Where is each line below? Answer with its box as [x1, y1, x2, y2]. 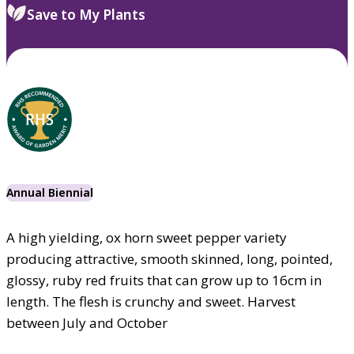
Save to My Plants [27, 5, 145, 24]
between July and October [6, 313, 168, 332]
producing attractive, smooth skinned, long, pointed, [6, 249, 333, 268]
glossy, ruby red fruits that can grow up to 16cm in [6, 270, 322, 289]
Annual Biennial [6, 184, 93, 200]
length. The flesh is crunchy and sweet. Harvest [6, 292, 296, 311]
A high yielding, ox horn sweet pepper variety [6, 228, 287, 247]
